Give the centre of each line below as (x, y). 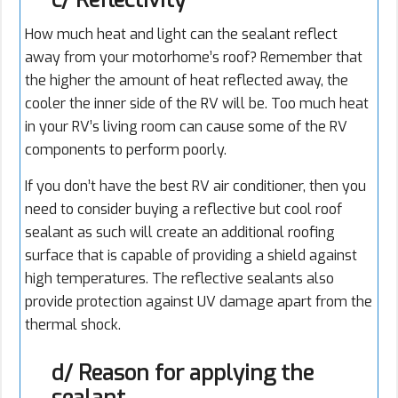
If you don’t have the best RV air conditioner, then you (195, 187)
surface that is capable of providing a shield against (191, 256)
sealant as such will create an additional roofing (180, 233)
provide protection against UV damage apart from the (199, 302)
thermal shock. (73, 325)
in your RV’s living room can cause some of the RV (186, 127)
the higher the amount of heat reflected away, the (187, 81)
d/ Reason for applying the (183, 374)
